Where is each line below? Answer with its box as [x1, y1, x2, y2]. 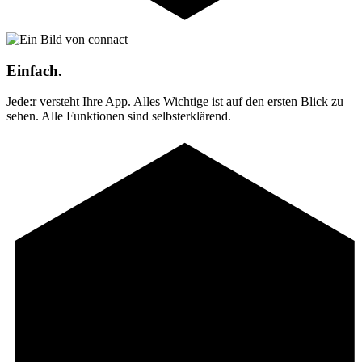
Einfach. [6, 61, 62, 79]
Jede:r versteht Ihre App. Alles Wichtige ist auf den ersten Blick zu [6, 95, 343, 109]
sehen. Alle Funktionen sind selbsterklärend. [6, 109, 231, 124]
